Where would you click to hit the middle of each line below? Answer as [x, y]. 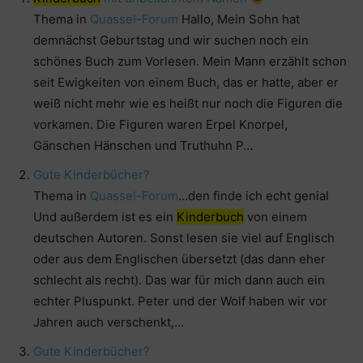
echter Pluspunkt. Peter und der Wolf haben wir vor [180, 301]
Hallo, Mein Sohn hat [239, 19]
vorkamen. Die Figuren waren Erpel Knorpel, [160, 125]
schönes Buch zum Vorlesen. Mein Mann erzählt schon [190, 62]
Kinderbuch [210, 217]
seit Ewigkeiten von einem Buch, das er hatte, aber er [186, 83]
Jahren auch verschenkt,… [109, 322]
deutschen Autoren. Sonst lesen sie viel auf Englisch [184, 238]
